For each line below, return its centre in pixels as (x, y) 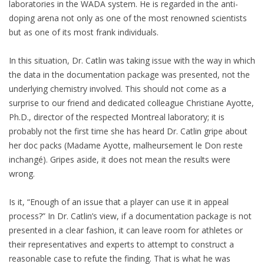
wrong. (22, 174)
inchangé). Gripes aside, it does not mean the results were (120, 160)
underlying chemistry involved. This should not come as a (118, 89)
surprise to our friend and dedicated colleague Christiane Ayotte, (131, 103)
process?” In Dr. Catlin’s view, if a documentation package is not (130, 216)
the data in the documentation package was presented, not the (129, 75)
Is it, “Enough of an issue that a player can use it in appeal (119, 202)
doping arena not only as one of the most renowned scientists (128, 18)
